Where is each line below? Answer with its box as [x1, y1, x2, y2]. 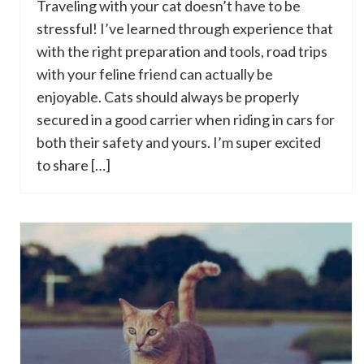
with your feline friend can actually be [37, 65, 273, 83]
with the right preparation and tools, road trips [37, 42, 327, 60]
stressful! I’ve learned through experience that [37, 19, 333, 37]
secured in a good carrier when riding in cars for [37, 110, 335, 128]
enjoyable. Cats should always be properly [37, 88, 299, 106]
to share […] [37, 156, 110, 174]
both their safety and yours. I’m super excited [37, 133, 321, 151]
